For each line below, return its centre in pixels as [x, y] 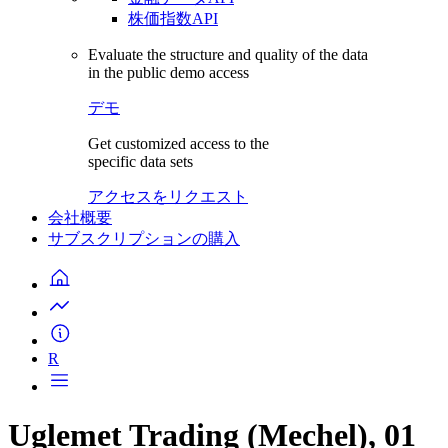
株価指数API [173, 18]
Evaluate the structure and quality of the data [228, 54]
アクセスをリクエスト [168, 196]
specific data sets [140, 161]
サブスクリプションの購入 [144, 238]
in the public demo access [168, 72]
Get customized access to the [178, 143]
